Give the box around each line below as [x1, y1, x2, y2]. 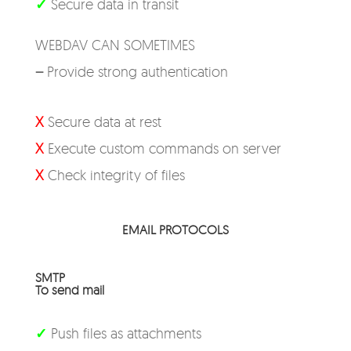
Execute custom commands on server [43, 139, 281, 157]
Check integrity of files [43, 166, 185, 183]
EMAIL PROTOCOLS [121, 222, 229, 237]
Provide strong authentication [42, 63, 228, 80]
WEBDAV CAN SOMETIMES [34, 36, 195, 53]
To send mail [34, 282, 104, 298]
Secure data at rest [47, 113, 161, 130]
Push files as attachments [46, 324, 201, 342]
